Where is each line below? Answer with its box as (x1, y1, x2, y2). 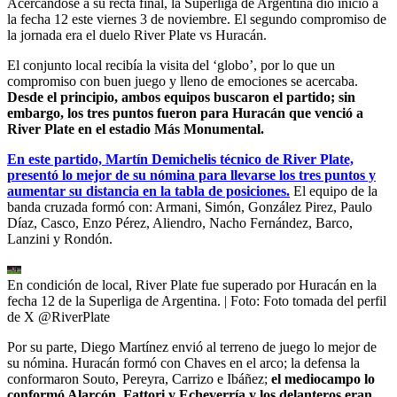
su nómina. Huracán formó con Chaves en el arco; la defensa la (7, 354, 360, 370)
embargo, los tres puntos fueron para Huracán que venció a (7, 105, 363, 121)
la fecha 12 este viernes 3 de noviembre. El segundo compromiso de (7, 11, 386, 27)
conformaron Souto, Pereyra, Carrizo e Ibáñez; (7, 370, 271, 386)
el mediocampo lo (271, 370, 375, 386)
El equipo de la (293, 183, 378, 198)
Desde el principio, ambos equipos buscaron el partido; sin (7, 89, 355, 105)
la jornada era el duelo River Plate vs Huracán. (7, 27, 267, 43)
